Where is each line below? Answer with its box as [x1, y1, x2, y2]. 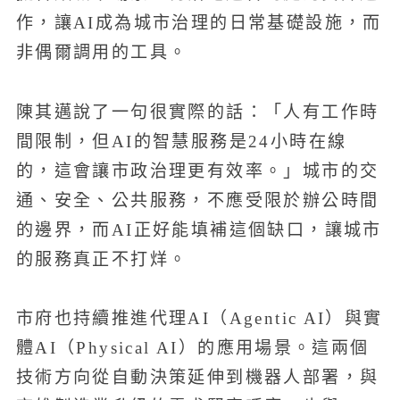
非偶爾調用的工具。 [15, 43, 188, 62]
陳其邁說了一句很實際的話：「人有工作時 [15, 102, 379, 121]
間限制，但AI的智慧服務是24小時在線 [15, 131, 347, 151]
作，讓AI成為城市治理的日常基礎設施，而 [15, 13, 382, 33]
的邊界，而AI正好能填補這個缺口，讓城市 [15, 220, 382, 239]
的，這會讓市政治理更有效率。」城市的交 [15, 161, 379, 180]
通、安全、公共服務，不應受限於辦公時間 [15, 190, 379, 210]
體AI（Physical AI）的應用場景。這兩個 [15, 338, 370, 358]
